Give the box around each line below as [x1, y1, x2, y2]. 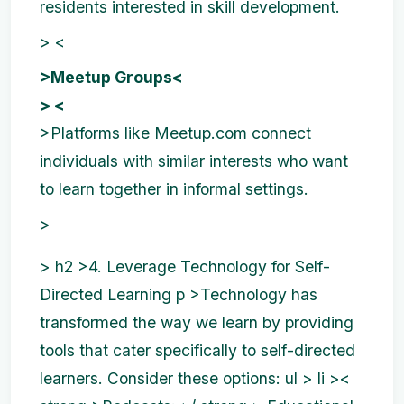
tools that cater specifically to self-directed [40, 340, 355, 360]
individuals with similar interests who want [40, 151, 348, 170]
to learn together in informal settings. [40, 179, 308, 198]
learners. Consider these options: [40, 368, 280, 388]
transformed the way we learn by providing [40, 312, 353, 332]
